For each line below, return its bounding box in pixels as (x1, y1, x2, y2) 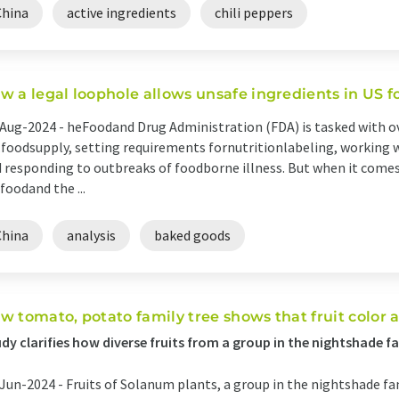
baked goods (154, 226, 231, 244)
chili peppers (215, 4, 293, 21)
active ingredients (67, 4, 176, 21)
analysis (67, 226, 116, 244)
